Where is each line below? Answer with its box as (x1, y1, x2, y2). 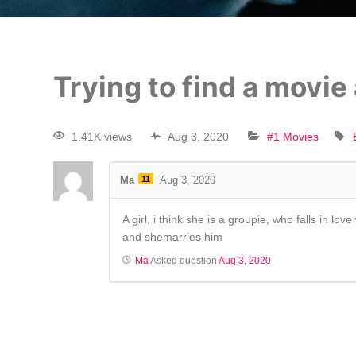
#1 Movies (267, 130, 319, 144)
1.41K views (72, 130, 133, 144)
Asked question (149, 255, 219, 267)
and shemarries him (122, 230, 223, 244)
